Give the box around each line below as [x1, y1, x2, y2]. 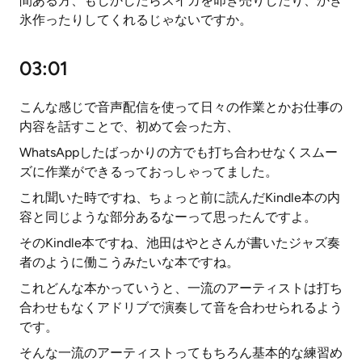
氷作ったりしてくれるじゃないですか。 [19, 12, 252, 27]
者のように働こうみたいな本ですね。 [19, 255, 239, 270]
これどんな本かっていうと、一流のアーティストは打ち [19, 280, 343, 296]
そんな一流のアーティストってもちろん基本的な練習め [19, 345, 343, 360]
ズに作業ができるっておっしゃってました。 [19, 164, 278, 179]
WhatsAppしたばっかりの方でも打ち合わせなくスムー [19, 145, 338, 160]
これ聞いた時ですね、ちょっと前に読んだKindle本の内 [19, 190, 340, 205]
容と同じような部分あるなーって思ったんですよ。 [19, 209, 317, 225]
